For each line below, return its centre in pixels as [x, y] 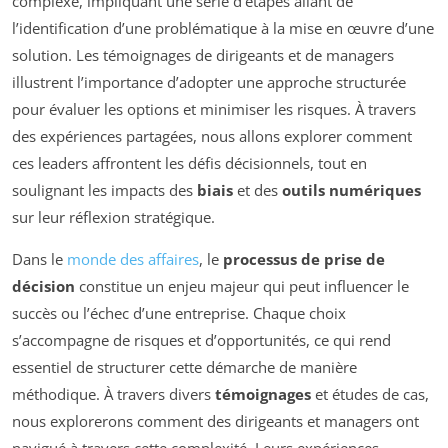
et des [257, 189]
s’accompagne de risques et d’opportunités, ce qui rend [201, 339]
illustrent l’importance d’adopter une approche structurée [209, 81]
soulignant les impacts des [104, 189]
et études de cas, [370, 393]
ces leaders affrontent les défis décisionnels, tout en [189, 162]
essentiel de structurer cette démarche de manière [184, 366]
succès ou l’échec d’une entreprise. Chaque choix [179, 312]
